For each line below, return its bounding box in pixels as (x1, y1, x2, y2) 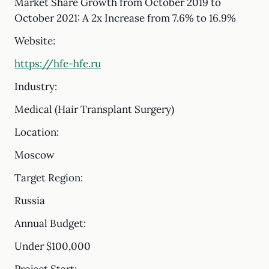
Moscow (14, 148, 55, 162)
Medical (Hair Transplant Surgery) (14, 103, 174, 116)
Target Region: (14, 171, 83, 184)
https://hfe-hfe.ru (14, 57, 101, 70)
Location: (14, 125, 59, 139)
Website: (14, 34, 55, 47)
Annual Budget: (14, 217, 86, 230)
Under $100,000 (14, 240, 91, 253)
